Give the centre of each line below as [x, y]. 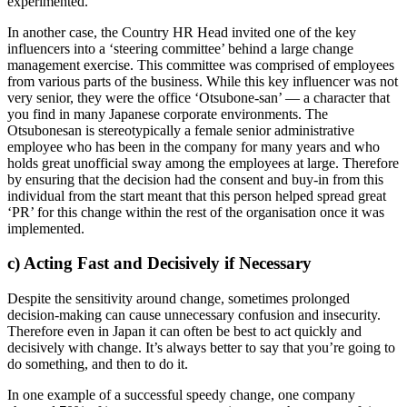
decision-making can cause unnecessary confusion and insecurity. [194, 315]
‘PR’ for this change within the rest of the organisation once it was [196, 212]
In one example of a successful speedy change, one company [181, 395]
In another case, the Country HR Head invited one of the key [182, 32]
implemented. [46, 228]
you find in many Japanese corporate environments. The [168, 114]
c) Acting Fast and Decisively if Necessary [159, 263]
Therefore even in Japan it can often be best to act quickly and [184, 331]
